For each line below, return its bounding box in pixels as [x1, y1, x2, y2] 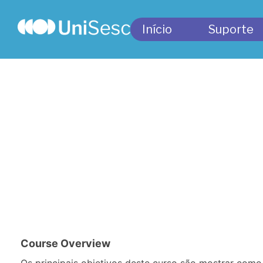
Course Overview [21, 237, 110, 249]
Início [142, 22, 172, 36]
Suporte [208, 22, 254, 36]
